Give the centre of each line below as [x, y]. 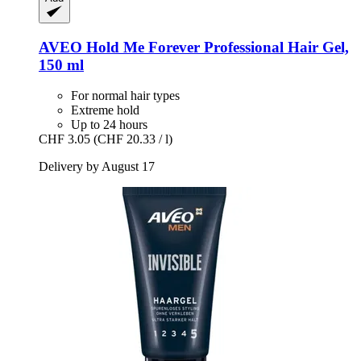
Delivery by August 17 [97, 167]
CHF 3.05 [64, 139]
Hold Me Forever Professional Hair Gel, [216, 47]
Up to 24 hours [109, 125]
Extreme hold [105, 110]
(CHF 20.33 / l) [133, 139]
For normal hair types [125, 96]
